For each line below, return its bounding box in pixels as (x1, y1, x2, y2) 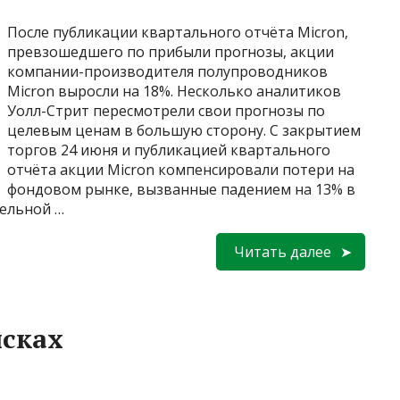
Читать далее (234, 241, 331, 262)
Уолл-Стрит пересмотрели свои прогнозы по (7, 100, 325, 121)
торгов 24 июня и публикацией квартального (7, 139, 330, 160)
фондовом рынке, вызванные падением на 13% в (7, 179, 355, 199)
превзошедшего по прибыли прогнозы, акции (7, 41, 334, 62)
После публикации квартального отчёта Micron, (7, 21, 348, 42)
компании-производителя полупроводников (7, 61, 328, 81)
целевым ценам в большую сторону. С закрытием (7, 120, 361, 140)
